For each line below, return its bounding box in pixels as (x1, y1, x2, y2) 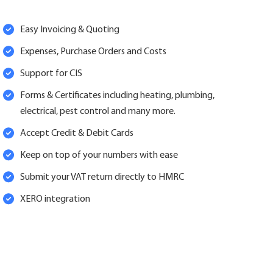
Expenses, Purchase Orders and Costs (19, 47, 166, 57)
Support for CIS (19, 69, 82, 79)
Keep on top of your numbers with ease (19, 151, 178, 161)
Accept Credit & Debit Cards (19, 129, 133, 139)
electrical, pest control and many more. (19, 107, 175, 117)
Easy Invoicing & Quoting (19, 25, 119, 35)
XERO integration (19, 194, 90, 205)
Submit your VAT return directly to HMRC (19, 172, 184, 183)
